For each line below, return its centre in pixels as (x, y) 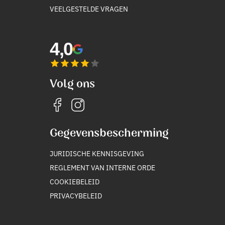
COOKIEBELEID (74, 181)
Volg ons (72, 84)
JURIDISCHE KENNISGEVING (97, 153)
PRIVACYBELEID (76, 195)
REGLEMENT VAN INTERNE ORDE (102, 167)
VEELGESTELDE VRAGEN (89, 8)
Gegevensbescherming (109, 133)
